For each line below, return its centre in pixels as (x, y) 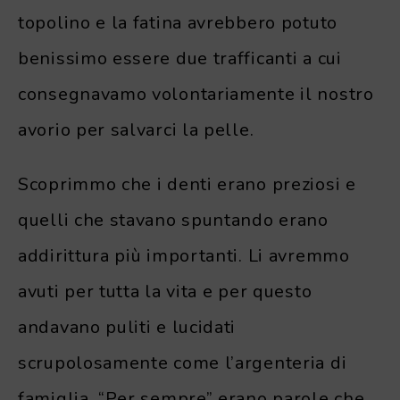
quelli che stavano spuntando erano (173, 220)
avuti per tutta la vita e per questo (165, 291)
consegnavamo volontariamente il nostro (196, 94)
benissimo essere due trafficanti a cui (180, 58)
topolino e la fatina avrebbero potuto (178, 22)
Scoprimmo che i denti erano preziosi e (187, 184)
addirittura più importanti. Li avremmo (184, 255)
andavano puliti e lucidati (127, 327)
